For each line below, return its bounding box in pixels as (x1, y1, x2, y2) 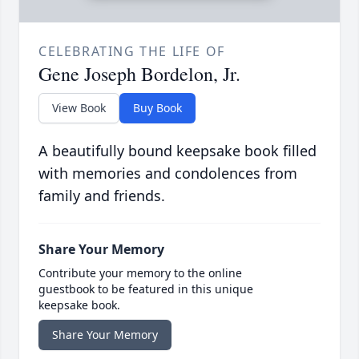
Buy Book (133, 100, 182, 116)
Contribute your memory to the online (38, 265, 242, 281)
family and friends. (38, 186, 165, 206)
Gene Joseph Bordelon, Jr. (38, 61, 240, 87)
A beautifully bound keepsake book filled (38, 141, 317, 161)
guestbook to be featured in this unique (38, 281, 253, 297)
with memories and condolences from (38, 163, 297, 184)
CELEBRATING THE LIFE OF (38, 42, 225, 61)
